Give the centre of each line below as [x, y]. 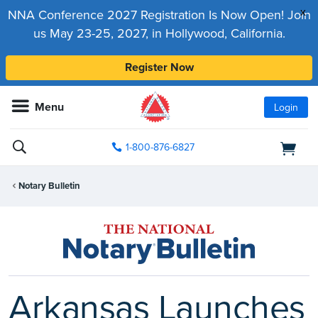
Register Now [159, 67]
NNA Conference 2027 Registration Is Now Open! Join [159, 15]
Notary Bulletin [49, 186]
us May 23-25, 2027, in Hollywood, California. [159, 33]
